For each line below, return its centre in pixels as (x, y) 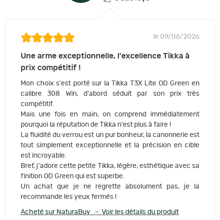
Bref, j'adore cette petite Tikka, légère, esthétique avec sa (110, 166)
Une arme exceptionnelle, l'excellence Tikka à (105, 56)
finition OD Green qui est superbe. (73, 176)
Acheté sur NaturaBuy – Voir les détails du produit (100, 212)
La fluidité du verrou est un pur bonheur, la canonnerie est (110, 135)
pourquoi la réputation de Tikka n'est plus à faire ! (96, 124)
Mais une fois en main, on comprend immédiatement (110, 114)
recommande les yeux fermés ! (69, 197)
